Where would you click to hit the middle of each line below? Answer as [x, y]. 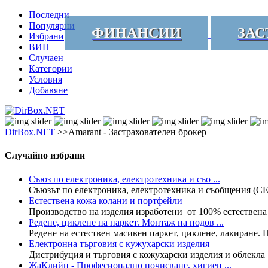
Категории [51, 68]
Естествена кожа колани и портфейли [106, 200]
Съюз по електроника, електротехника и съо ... [124, 179]
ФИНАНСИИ [136, 33]
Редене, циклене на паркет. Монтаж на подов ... [126, 222]
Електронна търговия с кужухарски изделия [119, 243]
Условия [45, 79]
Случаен [46, 58]
